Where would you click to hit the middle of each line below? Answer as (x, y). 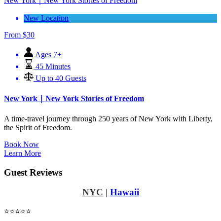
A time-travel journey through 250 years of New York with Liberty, (108, 118)
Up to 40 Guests (61, 78)
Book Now (21, 144)
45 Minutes (53, 67)
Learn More (22, 153)
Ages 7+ (48, 55)
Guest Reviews (33, 172)
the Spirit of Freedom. (38, 127)
